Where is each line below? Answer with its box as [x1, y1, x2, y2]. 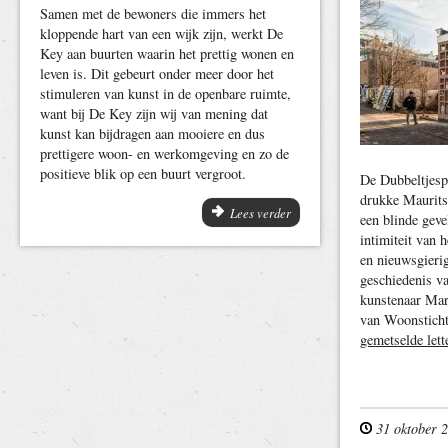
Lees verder [230, 204, 291, 221]
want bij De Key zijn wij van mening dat [40, 104, 268, 123]
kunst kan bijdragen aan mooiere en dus [40, 124, 265, 143]
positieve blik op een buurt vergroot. [40, 164, 246, 183]
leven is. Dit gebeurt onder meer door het [40, 64, 274, 83]
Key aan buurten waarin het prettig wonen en [40, 44, 294, 63]
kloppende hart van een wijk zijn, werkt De [40, 24, 283, 43]
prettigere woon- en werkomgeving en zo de [40, 144, 289, 163]
